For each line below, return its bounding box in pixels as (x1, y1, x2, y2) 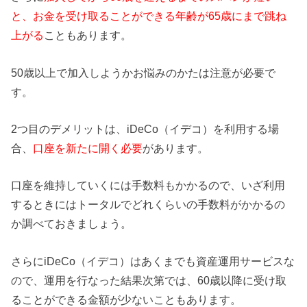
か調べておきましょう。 (11, 217, 132, 230)
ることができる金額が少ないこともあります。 (11, 293, 242, 306)
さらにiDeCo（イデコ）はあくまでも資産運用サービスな (11, 254, 295, 267)
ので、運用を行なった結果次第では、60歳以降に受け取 (11, 273, 287, 286)
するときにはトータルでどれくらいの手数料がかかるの (11, 198, 286, 211)
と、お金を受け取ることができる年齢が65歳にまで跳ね (11, 10, 287, 23)
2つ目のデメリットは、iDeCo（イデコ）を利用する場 (11, 123, 280, 136)
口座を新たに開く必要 (33, 142, 143, 155)
